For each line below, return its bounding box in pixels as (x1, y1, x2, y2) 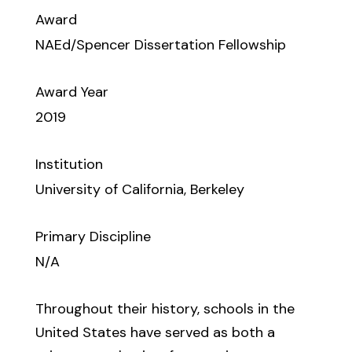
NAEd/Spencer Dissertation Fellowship (35, 35, 286, 54)
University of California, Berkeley (35, 180, 244, 199)
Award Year (35, 82, 108, 101)
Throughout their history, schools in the (35, 299, 295, 318)
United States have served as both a (35, 323, 275, 342)
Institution (35, 155, 103, 174)
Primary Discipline (35, 227, 151, 246)
